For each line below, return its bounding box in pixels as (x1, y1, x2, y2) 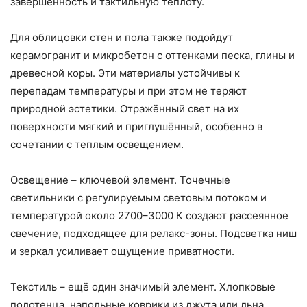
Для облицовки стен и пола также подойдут (10, 31, 233, 45)
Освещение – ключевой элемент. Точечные (10, 173, 230, 187)
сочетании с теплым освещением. (10, 138, 184, 151)
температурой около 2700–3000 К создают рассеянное (10, 209, 288, 223)
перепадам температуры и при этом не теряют (10, 84, 247, 98)
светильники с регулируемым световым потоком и (10, 191, 267, 205)
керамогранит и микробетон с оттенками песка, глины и (10, 49, 295, 62)
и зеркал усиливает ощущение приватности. (10, 245, 234, 258)
